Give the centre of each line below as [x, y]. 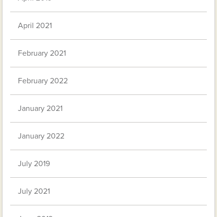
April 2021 [35, 26]
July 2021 [34, 192]
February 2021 [42, 54]
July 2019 [34, 164]
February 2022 [43, 81]
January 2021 [40, 109]
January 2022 [41, 136]
